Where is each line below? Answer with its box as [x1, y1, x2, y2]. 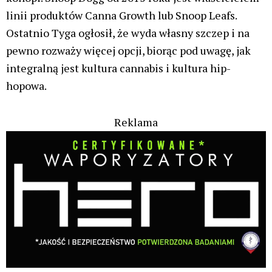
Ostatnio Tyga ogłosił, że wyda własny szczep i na [6, 25, 250, 40]
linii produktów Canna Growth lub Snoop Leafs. [6, 7, 237, 22]
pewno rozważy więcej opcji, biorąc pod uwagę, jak [6, 42, 251, 58]
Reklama [114, 115, 158, 130]
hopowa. [6, 78, 47, 93]
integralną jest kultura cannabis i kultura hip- [6, 60, 231, 75]
